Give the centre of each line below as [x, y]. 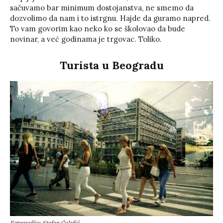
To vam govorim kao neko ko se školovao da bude [98, 28]
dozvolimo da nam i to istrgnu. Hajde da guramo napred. [110, 18]
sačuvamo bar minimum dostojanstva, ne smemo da [102, 7]
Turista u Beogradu [111, 65]
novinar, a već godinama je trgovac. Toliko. [86, 39]
